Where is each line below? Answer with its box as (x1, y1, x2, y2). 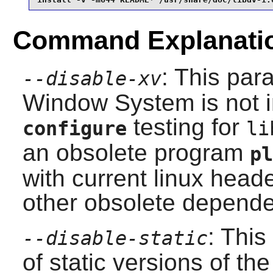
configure (22, 117, 127, 140)
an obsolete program (22, 139, 250, 166)
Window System (22, 89, 194, 116)
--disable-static (22, 227, 208, 249)
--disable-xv (22, 67, 161, 90)
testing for (126, 113, 246, 140)
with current (22, 165, 154, 191)
